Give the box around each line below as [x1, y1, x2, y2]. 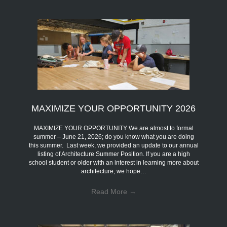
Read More [91, 187, 129, 196]
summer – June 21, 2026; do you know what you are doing [33, 133, 194, 141]
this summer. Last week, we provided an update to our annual [28, 142, 199, 149]
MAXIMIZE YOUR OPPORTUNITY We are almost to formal [33, 125, 194, 132]
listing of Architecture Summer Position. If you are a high [37, 150, 190, 158]
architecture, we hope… [81, 168, 146, 175]
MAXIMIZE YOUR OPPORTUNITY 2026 [31, 103, 196, 114]
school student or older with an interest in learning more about [28, 159, 199, 167]
